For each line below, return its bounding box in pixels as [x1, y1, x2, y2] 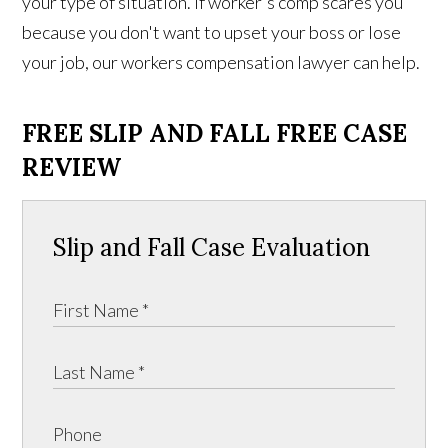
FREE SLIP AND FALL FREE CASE [22, 117, 408, 149]
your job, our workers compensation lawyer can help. [22, 50, 421, 73]
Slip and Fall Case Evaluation [53, 231, 371, 263]
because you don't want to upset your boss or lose [22, 20, 402, 43]
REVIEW [22, 151, 122, 183]
